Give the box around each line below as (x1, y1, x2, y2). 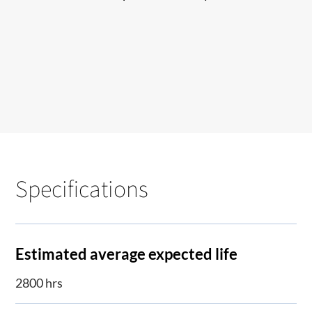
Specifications (15, 172, 149, 204)
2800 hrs (15, 274, 63, 290)
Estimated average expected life (15, 244, 238, 263)
